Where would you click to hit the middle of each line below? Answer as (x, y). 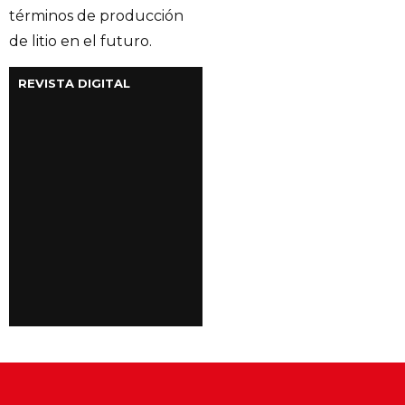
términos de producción (96, 15)
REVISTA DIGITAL (74, 84)
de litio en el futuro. (80, 41)
